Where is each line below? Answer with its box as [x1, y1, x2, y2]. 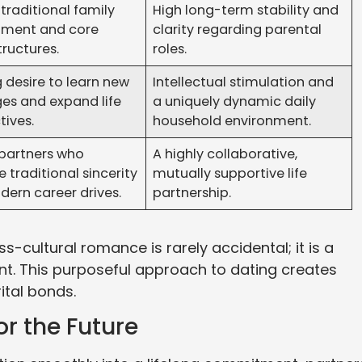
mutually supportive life [153, 163, 308, 183]
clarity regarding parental [153, 19, 322, 39]
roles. [153, 39, 187, 58]
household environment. [153, 111, 312, 130]
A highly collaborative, [153, 144, 298, 163]
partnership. [153, 183, 232, 202]
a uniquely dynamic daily [153, 91, 317, 111]
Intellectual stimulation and [153, 72, 335, 91]
